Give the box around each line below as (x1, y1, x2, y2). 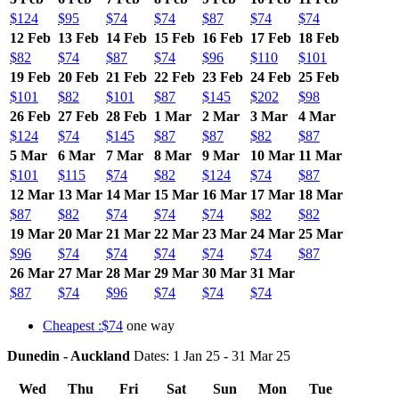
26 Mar (10, 265, 54, 281)
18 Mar (298, 186, 343, 202)
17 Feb (250, 29, 291, 45)
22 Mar (154, 225, 199, 241)
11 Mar (298, 147, 342, 163)
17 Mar (250, 186, 295, 202)
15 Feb (154, 29, 195, 45)
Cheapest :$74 (43, 317, 123, 333)
